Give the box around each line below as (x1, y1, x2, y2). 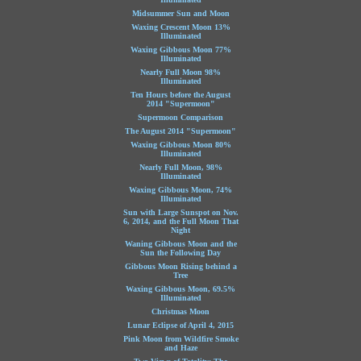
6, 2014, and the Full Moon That (122, 217, 239, 226)
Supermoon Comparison (138, 113, 223, 122)
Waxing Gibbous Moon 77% (130, 45, 231, 54)
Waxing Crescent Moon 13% (131, 23, 230, 31)
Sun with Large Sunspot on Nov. (122, 208, 239, 217)
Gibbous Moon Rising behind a (124, 262, 237, 271)
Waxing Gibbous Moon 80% (130, 140, 231, 149)
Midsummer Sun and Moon (131, 9, 230, 18)
